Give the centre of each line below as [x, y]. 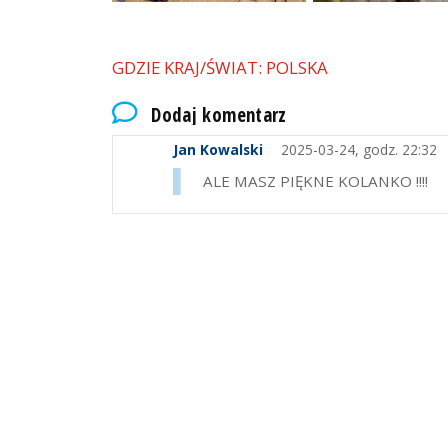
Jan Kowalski [218, 150]
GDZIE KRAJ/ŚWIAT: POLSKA [220, 67]
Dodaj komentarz [219, 115]
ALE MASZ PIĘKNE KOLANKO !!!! [316, 181]
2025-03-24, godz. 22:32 [356, 150]
